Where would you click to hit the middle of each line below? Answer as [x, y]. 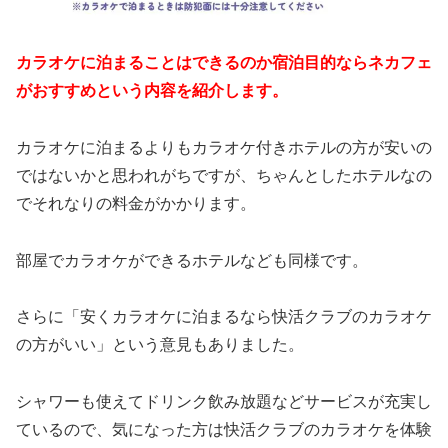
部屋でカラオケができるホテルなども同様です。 [192, 260]
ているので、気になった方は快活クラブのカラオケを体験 [224, 430]
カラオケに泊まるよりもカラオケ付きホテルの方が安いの [224, 147]
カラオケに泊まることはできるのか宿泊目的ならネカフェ [224, 63]
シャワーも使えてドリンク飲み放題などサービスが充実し [224, 402]
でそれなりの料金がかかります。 [136, 203]
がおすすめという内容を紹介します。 [152, 91]
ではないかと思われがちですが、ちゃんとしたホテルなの [224, 175]
